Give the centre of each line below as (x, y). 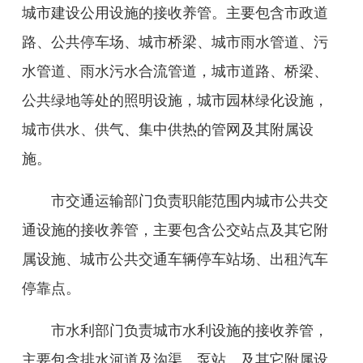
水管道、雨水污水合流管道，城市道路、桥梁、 (175, 71)
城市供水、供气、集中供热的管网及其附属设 (168, 130)
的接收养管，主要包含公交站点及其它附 (197, 230)
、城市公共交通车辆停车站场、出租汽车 (197, 259)
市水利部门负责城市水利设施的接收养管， (190, 331)
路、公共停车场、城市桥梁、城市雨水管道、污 (175, 42)
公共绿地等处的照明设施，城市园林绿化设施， (175, 100)
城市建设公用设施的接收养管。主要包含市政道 (175, 13)
